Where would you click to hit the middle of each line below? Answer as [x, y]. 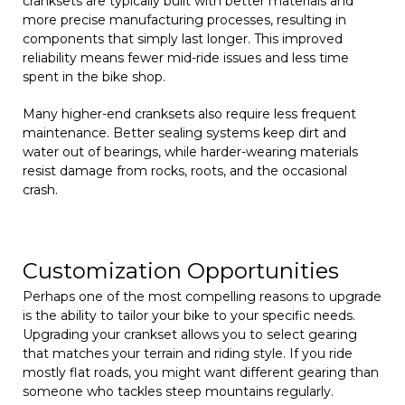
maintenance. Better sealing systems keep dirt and [184, 132]
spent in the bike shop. [94, 76]
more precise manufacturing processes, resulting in [184, 19]
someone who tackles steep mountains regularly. [178, 391]
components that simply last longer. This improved [183, 38]
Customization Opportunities [181, 270]
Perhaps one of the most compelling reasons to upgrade [202, 296]
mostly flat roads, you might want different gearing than [201, 372]
